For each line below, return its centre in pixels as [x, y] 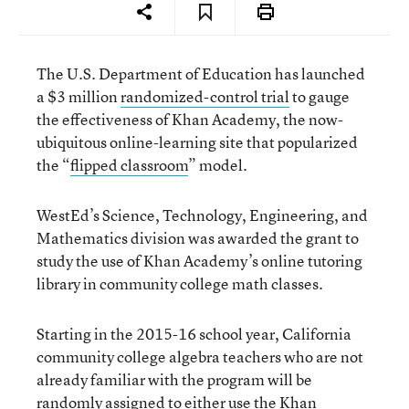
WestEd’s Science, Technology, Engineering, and [202, 215]
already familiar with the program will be [174, 379]
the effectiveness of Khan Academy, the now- [190, 119]
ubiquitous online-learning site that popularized [197, 142]
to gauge [320, 96]
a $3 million [79, 96]
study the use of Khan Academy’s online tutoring [199, 261]
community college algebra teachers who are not [200, 357]
